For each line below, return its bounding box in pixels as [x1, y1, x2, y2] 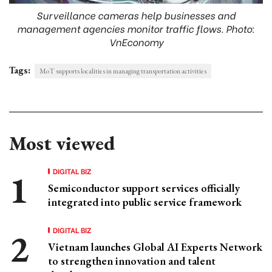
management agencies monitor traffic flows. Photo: [17, 21, 255, 35]
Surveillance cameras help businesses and [36, 7, 236, 22]
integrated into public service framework [48, 194, 242, 209]
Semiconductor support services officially [48, 180, 240, 195]
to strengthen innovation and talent [48, 253, 216, 268]
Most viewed [9, 130, 115, 156]
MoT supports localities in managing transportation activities [39, 66, 206, 76]
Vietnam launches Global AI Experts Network [48, 239, 262, 254]
